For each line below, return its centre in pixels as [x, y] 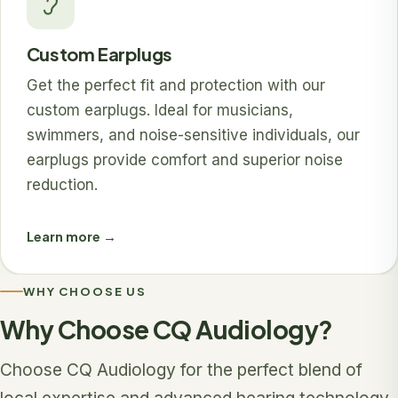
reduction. [62, 185]
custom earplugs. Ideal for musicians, [159, 111]
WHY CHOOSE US [85, 291]
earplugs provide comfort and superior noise [184, 160]
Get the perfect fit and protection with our [175, 86]
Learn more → [71, 236]
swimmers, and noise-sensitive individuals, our [193, 135]
